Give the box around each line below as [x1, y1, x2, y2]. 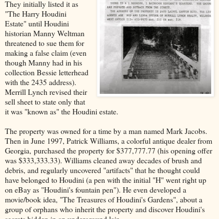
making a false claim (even [5, 47, 87, 58]
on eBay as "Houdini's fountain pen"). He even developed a [5, 184, 186, 195]
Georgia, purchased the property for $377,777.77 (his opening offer [5, 145, 212, 155]
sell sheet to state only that [5, 96, 85, 107]
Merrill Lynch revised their [5, 86, 87, 97]
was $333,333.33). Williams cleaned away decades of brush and [5, 154, 202, 165]
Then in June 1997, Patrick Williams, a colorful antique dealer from [5, 135, 212, 146]
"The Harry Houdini [5, 8, 66, 19]
